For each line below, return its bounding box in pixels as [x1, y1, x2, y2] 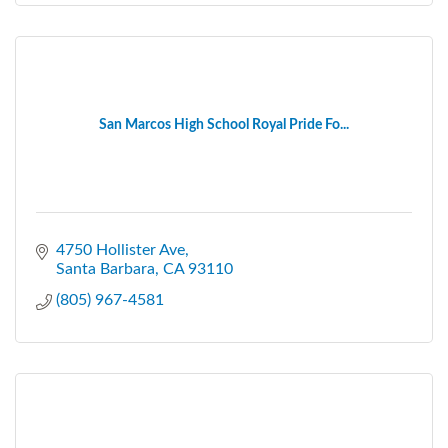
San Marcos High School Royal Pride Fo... [99, 117, 349, 132]
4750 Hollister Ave [56, 241, 185, 258]
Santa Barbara [56, 260, 155, 277]
